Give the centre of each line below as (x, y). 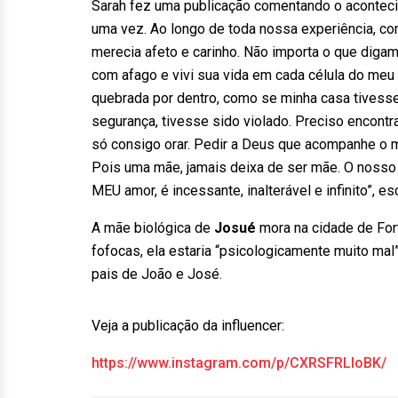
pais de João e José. (157, 274)
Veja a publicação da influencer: (188, 326)
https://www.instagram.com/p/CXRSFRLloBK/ (239, 363)
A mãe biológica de (153, 228)
